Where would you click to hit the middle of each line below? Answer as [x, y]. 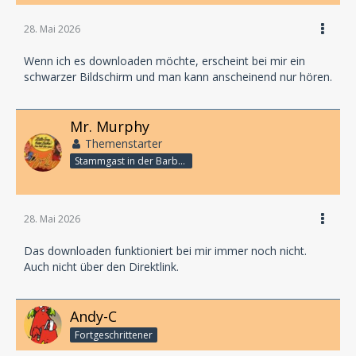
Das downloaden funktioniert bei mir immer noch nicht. [165, 251]
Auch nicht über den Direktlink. [101, 267]
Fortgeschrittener [114, 335]
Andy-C [93, 316]
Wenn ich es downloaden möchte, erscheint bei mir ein [164, 61]
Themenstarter [124, 144]
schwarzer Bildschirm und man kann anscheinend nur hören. [178, 77]
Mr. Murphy [110, 127]
